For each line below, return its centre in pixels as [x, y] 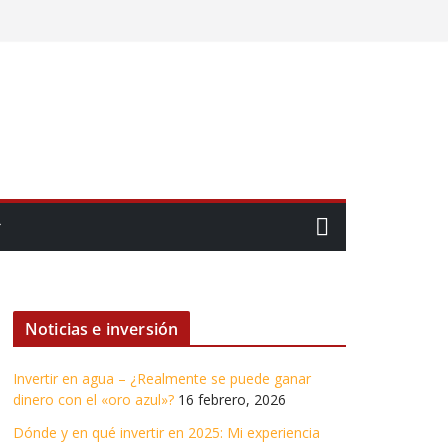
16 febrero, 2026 [232, 399]
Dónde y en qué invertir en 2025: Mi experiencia [166, 432]
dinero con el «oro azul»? [93, 399]
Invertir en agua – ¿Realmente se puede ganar [162, 378]
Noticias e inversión [102, 329]
